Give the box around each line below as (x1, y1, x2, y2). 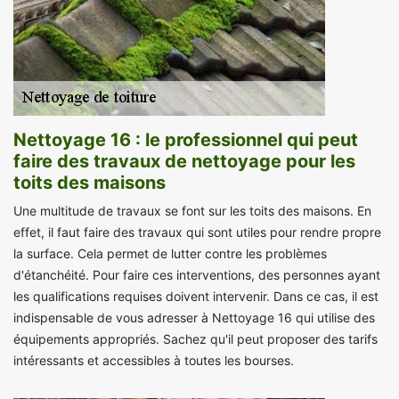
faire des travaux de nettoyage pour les (13, 151, 355, 173)
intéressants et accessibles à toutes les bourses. (13, 353, 294, 369)
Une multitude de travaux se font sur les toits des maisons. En (13, 203, 371, 219)
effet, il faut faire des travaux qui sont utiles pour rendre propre (13, 224, 381, 240)
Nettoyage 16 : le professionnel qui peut (13, 129, 358, 151)
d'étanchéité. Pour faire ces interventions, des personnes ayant (13, 267, 380, 283)
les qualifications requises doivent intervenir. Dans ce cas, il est (13, 289, 379, 305)
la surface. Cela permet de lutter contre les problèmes (13, 246, 327, 262)
